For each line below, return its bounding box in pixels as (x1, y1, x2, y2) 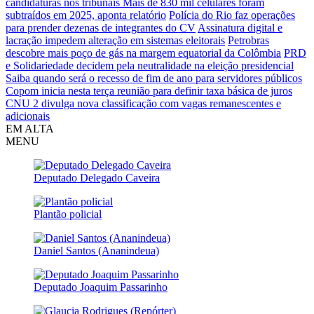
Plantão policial (34, 207, 102, 220)
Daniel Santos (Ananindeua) (34, 244, 159, 257)
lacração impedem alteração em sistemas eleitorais (6, 34, 225, 46)
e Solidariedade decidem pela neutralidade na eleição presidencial (6, 59, 294, 71)
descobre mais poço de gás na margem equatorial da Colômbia (6, 46, 281, 59)
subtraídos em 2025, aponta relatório (6, 8, 166, 21)
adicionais (6, 109, 50, 122)
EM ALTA (6, 122, 54, 135)
